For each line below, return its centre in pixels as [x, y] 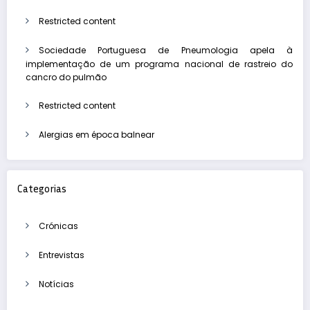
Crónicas [58, 226]
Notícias [56, 284]
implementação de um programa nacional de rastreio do [159, 64]
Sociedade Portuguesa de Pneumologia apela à [166, 50]
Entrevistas [62, 255]
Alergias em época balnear [97, 134]
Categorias [42, 188]
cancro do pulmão [66, 77]
